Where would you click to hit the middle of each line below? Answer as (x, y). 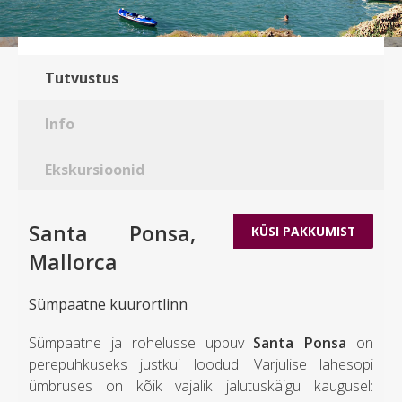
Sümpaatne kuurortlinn (109, 305)
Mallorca (74, 262)
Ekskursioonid (95, 169)
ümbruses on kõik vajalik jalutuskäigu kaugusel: (201, 386)
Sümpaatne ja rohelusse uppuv (141, 343)
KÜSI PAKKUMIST (303, 231)
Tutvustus (82, 78)
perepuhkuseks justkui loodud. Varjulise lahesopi (201, 365)
